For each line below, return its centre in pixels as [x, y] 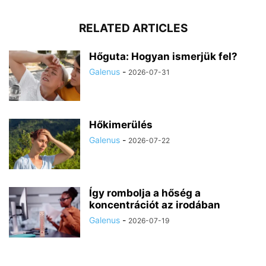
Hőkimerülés [121, 125]
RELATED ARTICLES [133, 28]
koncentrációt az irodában [155, 205]
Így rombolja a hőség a [145, 193]
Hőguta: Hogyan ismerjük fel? [163, 57]
